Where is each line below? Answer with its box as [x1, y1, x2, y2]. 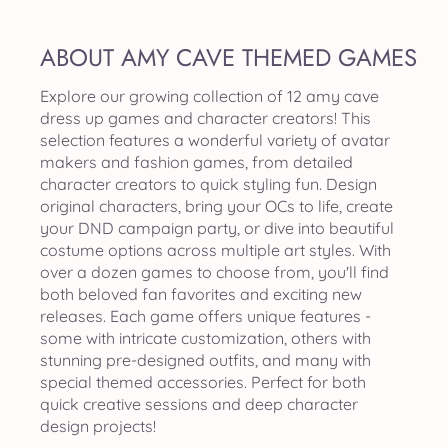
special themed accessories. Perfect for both [40, 372, 366, 392]
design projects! [40, 416, 156, 436]
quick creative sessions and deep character [40, 394, 358, 414]
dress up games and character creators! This [40, 108, 371, 128]
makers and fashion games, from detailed [40, 152, 353, 172]
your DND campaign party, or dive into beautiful [40, 218, 394, 238]
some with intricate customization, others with [40, 328, 371, 348]
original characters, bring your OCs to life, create [40, 196, 393, 216]
